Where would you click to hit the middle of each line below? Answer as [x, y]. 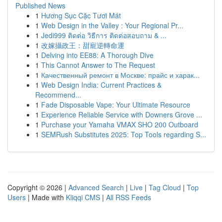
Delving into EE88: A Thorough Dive [97, 55]
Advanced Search [96, 187]
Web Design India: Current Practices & [101, 85]
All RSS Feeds [129, 197]
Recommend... [58, 95]
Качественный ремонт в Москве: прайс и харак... [120, 75]
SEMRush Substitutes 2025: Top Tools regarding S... [124, 134]
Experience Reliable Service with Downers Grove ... [122, 114]
